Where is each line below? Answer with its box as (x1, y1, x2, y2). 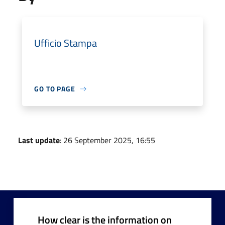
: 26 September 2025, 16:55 (60, 134, 155, 146)
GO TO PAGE (34, 83, 75, 94)
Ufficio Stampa (34, 35, 97, 51)
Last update (18, 134, 60, 146)
